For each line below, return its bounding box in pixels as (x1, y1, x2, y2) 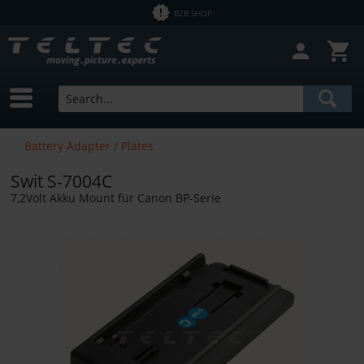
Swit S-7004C (11, 169, 112, 193)
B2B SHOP (174, 6, 213, 19)
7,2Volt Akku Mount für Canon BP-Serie (11, 189, 221, 206)
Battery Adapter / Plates (24, 137, 154, 154)
